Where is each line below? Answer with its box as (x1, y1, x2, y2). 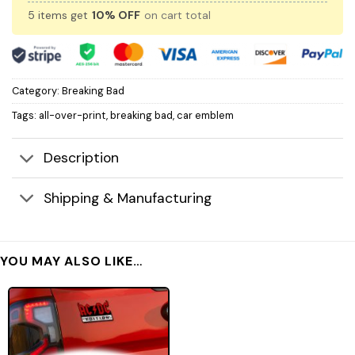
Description (44, 149, 120, 167)
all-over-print (39, 109, 106, 123)
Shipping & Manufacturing (44, 189, 212, 207)
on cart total (141, 7, 211, 22)
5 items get (28, 7, 91, 22)
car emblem (177, 109, 234, 123)
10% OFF (92, 7, 140, 22)
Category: (12, 84, 62, 98)
